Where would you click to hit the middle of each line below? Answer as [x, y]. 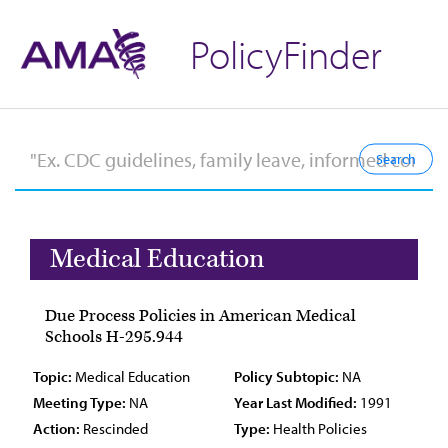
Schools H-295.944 [114, 337]
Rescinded [114, 428]
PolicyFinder [286, 53]
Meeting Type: [79, 402]
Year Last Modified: [295, 402]
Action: [56, 428]
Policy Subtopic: [286, 376]
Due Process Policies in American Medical [200, 316]
